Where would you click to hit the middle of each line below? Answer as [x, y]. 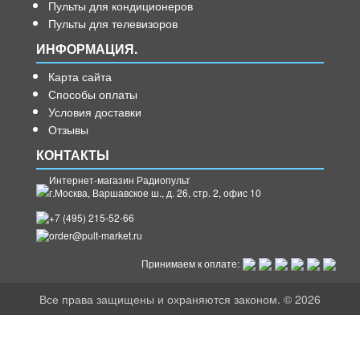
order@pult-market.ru [96, 235]
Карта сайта [80, 76]
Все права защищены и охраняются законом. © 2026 [180, 299]
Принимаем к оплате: [190, 263]
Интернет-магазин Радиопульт [120, 179]
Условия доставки [95, 111]
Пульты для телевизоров [113, 23]
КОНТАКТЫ [73, 154]
